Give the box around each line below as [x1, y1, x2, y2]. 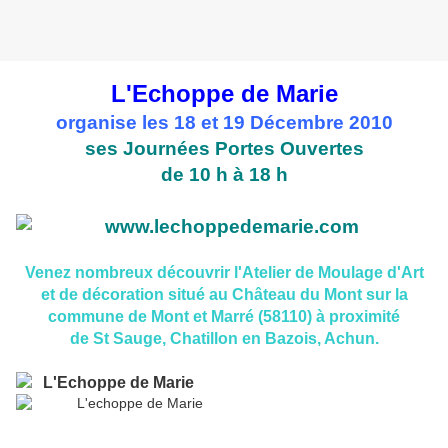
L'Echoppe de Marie [110, 80, 338, 108]
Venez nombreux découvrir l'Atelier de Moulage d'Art [24, 264, 424, 282]
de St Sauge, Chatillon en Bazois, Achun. [69, 330, 379, 348]
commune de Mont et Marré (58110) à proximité [48, 308, 400, 326]
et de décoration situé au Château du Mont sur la [40, 286, 408, 304]
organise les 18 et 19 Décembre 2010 [55, 112, 393, 134]
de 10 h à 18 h [160, 164, 288, 186]
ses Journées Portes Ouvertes [84, 138, 364, 160]
